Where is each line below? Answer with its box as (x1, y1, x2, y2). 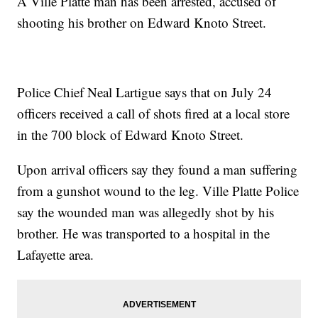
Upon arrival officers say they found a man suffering (17, 160, 298, 179)
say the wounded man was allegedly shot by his (17, 203, 275, 221)
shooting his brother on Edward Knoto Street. (17, 13, 267, 32)
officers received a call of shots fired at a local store (17, 104, 290, 123)
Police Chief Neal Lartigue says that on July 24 (17, 83, 273, 102)
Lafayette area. (17, 246, 94, 264)
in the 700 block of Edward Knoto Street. (17, 126, 244, 144)
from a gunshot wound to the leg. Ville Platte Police (17, 182, 300, 200)
